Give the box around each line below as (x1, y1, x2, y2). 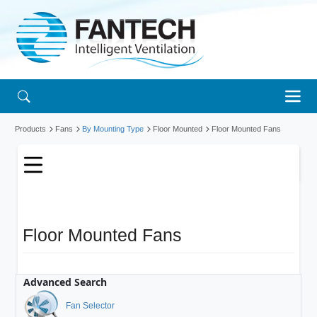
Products (15, 124, 46, 133)
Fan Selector (66, 300, 115, 311)
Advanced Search (23, 275, 108, 289)
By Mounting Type (82, 124, 144, 133)
